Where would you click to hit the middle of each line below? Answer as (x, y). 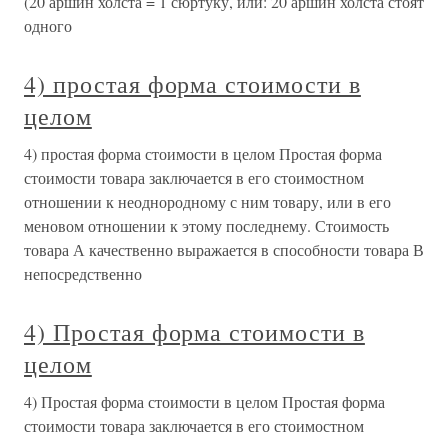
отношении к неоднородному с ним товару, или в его (207, 201)
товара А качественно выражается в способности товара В (224, 249)
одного (48, 25)
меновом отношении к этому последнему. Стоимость (206, 225)
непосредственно (83, 273)
